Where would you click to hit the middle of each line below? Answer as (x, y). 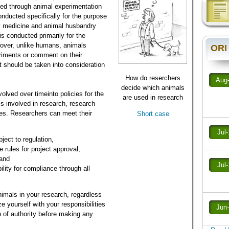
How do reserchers (153, 78)
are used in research (153, 98)
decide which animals (153, 88)
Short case (153, 114)
